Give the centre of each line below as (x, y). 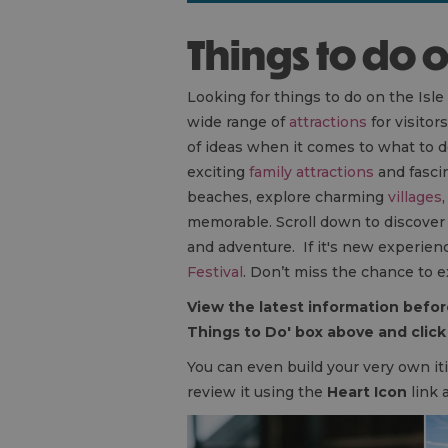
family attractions (311, 172)
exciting (218, 172)
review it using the (257, 392)
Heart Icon (367, 392)
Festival (215, 272)
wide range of (238, 122)
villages (415, 197)
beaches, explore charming (287, 197)
